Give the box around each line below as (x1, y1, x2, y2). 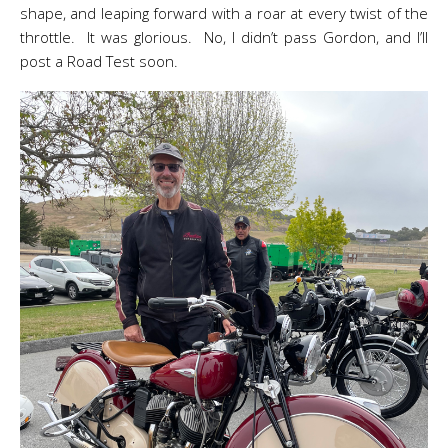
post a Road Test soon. (20, 51, 178, 71)
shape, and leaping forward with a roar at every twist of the (20, 3, 428, 23)
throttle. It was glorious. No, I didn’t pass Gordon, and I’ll (20, 27, 428, 47)
